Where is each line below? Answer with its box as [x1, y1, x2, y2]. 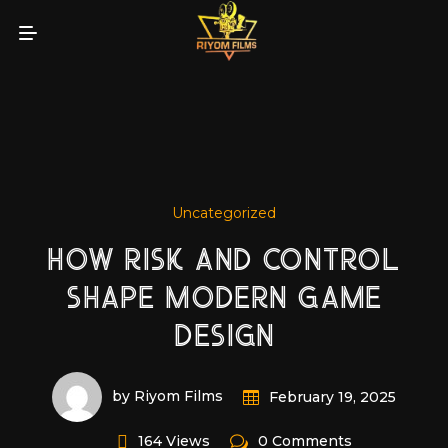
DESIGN [175, 321, 273, 354]
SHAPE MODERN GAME [67, 283, 381, 316]
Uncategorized [172, 203, 276, 222]
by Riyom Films [112, 387, 223, 405]
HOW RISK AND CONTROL [49, 245, 399, 278]
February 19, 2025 [269, 387, 396, 406]
